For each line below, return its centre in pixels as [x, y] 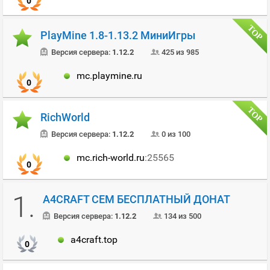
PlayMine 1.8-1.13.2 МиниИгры [118, 35]
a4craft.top [94, 240]
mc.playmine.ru [109, 76]
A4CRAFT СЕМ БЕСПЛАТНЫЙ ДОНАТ [137, 199]
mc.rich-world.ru [111, 158]
